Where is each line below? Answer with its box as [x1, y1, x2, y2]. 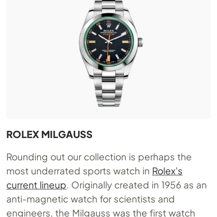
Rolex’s [152, 164, 183, 176]
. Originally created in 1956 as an [66, 178, 207, 190]
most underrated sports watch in [6, 164, 152, 176]
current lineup [6, 178, 67, 190]
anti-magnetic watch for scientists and [6, 192, 175, 204]
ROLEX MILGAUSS [6, 127, 93, 140]
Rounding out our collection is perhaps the [6, 150, 192, 162]
